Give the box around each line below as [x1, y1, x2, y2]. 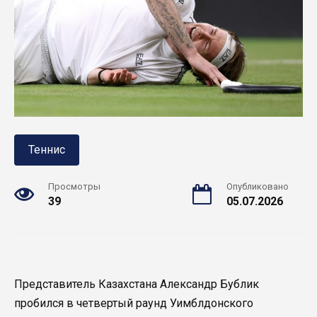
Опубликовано [226, 181, 289, 192]
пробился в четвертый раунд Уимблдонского [14, 296, 253, 310]
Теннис [28, 143, 65, 157]
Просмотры [48, 181, 100, 192]
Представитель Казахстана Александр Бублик [14, 277, 259, 291]
